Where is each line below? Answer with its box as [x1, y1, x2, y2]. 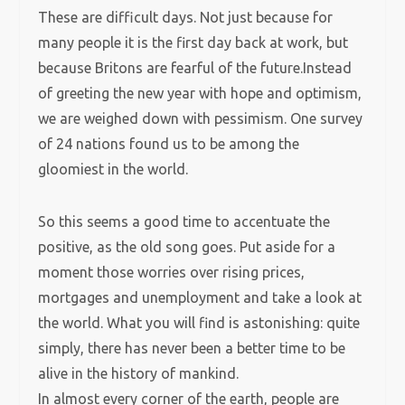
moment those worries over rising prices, [38, 264, 306, 280]
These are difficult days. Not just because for [38, 9, 334, 25]
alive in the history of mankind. [38, 365, 240, 381]
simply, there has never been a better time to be [38, 340, 346, 356]
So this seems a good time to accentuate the [38, 213, 331, 230]
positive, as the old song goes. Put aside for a [38, 239, 336, 255]
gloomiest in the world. [38, 161, 193, 177]
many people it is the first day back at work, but [38, 34, 349, 51]
